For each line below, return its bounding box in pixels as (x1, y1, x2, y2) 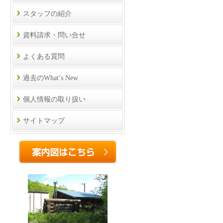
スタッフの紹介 (23, 10, 72, 17)
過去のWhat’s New (23, 74, 78, 82)
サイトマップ (23, 117, 65, 124)
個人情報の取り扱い (23, 96, 86, 103)
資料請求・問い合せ (23, 31, 86, 39)
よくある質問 (23, 53, 65, 60)
